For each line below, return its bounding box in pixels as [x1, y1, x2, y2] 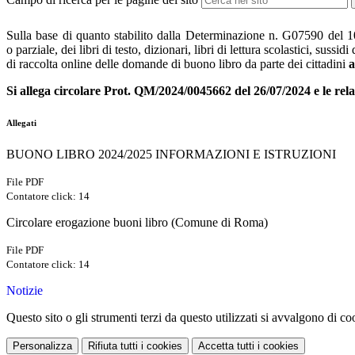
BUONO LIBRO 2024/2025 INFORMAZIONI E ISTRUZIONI [6, 147, 336, 162]
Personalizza [13, 340, 72, 353]
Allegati [6, 118, 36, 128]
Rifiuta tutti [88, 340, 138, 353]
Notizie [6, 284, 43, 298]
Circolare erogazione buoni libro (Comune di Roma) [6, 216, 268, 230]
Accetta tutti [198, 340, 254, 353]
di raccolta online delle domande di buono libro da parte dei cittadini [6, 57, 349, 71]
